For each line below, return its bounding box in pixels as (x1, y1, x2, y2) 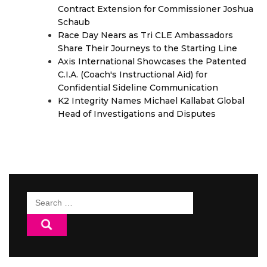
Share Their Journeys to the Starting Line (58, 43, 237, 54)
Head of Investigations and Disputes (58, 108, 216, 120)
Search (27, 193, 59, 204)
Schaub (58, 17, 90, 28)
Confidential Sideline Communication (58, 82, 218, 94)
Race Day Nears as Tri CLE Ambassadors (58, 30, 233, 41)
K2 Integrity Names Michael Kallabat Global (58, 95, 244, 107)
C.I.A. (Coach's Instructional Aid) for (58, 69, 207, 80)
